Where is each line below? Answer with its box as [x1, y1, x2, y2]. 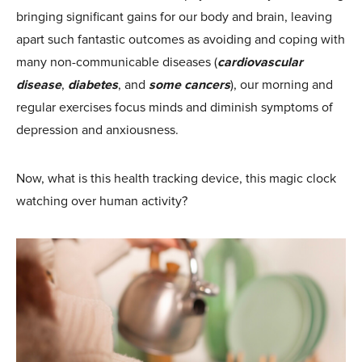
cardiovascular [217, 53, 303, 70]
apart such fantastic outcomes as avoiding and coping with [16, 31, 345, 48]
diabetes [68, 76, 118, 93]
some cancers [149, 76, 230, 93]
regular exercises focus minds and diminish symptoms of [16, 99, 333, 116]
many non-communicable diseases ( [16, 53, 217, 70]
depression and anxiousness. [16, 121, 179, 138]
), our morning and [230, 76, 333, 93]
